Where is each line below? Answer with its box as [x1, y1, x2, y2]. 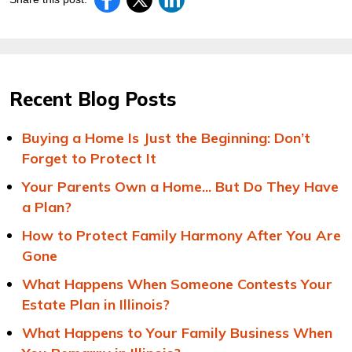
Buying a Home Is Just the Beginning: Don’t [22, 129, 310, 147]
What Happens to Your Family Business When [22, 324, 332, 342]
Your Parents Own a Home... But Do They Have [22, 178, 339, 196]
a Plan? [22, 198, 71, 216]
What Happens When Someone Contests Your [22, 275, 332, 293]
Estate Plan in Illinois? [22, 295, 170, 313]
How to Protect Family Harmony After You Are [22, 226, 341, 244]
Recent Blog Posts [9, 87, 176, 111]
